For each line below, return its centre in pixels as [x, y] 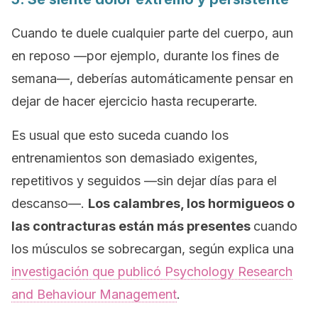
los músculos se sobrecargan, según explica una [153, 249]
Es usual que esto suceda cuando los [120, 135]
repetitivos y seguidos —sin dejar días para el [144, 181]
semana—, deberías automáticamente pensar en [152, 78]
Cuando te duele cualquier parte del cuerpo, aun [152, 33]
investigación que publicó [88, 272]
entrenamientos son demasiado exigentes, [135, 158]
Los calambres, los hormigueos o [191, 203]
